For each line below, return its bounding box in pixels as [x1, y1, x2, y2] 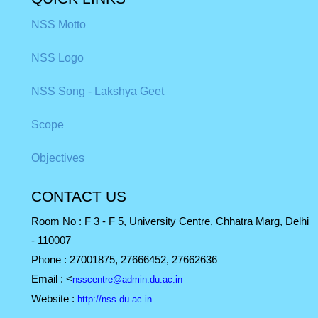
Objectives [31, 152, 85, 165]
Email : [31, 273, 67, 285]
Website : [31, 292, 78, 305]
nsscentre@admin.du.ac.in [72, 274, 183, 285]
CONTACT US [31, 188, 127, 205]
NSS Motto [31, 18, 87, 31]
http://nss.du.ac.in [77, 294, 153, 305]
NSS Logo [31, 52, 84, 65]
